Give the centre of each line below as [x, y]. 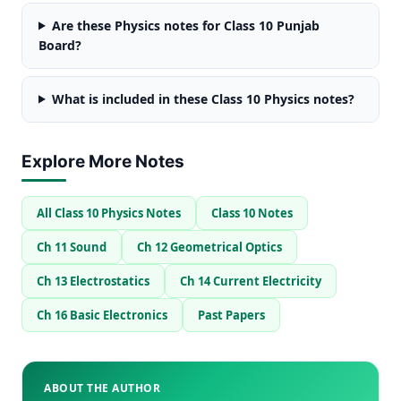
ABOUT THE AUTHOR [102, 388]
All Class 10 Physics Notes [109, 213]
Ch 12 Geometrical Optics [209, 247]
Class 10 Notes [252, 213]
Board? [60, 45]
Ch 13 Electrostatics [93, 281]
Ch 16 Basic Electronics [102, 315]
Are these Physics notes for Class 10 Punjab [185, 25]
